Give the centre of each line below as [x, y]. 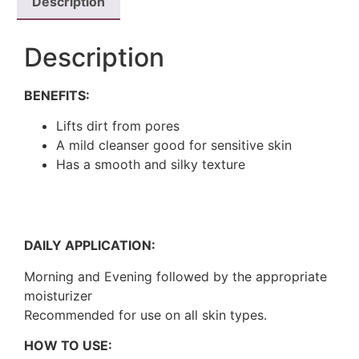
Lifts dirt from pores [118, 126]
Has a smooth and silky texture [151, 165]
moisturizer [58, 295]
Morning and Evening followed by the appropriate [175, 276]
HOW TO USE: [68, 345]
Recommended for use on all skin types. [145, 315]
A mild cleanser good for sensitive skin [174, 145]
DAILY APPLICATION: [90, 246]
